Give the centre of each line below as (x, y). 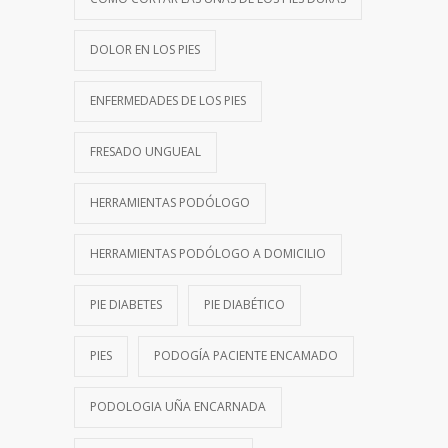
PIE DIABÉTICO (244, 304)
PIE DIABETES (126, 304)
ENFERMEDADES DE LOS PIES (168, 100)
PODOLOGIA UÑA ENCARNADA (178, 406)
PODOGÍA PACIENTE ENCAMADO (246, 355)
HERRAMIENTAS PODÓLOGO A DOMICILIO (208, 253)
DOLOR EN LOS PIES (145, 49)
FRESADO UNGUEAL (145, 151)
